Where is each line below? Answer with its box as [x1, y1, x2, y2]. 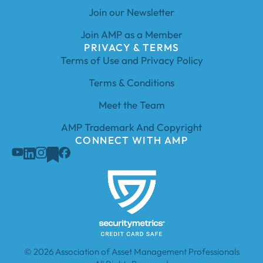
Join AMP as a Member [80, 28, 183, 41]
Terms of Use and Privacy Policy [60, 54, 203, 67]
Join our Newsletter [89, 6, 174, 19]
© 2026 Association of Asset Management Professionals [23, 245, 240, 257]
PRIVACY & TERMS [84, 41, 179, 54]
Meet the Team [98, 99, 165, 112]
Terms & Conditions [89, 76, 174, 89]
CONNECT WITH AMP [75, 134, 188, 147]
